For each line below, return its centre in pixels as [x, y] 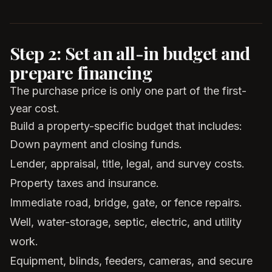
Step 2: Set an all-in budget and [130, 53]
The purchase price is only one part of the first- [128, 91]
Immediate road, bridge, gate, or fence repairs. [126, 202]
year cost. [35, 108]
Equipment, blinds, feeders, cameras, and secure [131, 261]
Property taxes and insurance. [84, 183]
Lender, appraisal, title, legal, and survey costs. [127, 164]
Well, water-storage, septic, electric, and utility [126, 222]
